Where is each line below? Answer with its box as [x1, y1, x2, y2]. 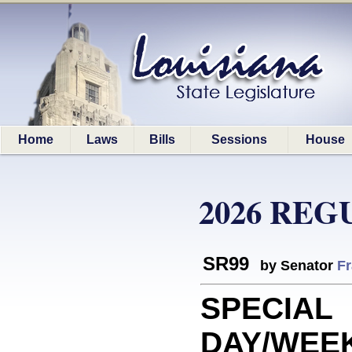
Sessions [211, 133, 267, 146]
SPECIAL [200, 291, 332, 325]
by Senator [252, 258, 337, 273]
